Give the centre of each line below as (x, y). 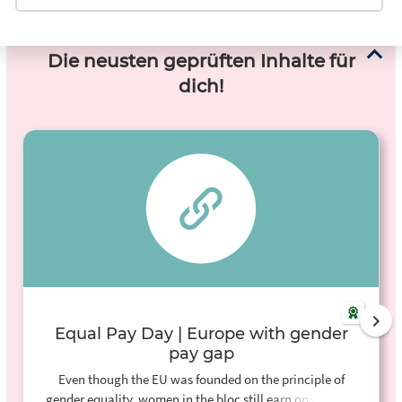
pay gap (201, 354)
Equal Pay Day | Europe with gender (201, 334)
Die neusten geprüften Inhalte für (201, 61)
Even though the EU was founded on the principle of (201, 379)
